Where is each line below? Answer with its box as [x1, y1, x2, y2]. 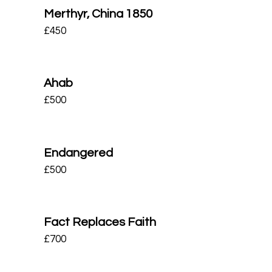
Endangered [44, 146, 113, 159]
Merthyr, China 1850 [44, 7, 152, 20]
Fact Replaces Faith [44, 216, 156, 228]
